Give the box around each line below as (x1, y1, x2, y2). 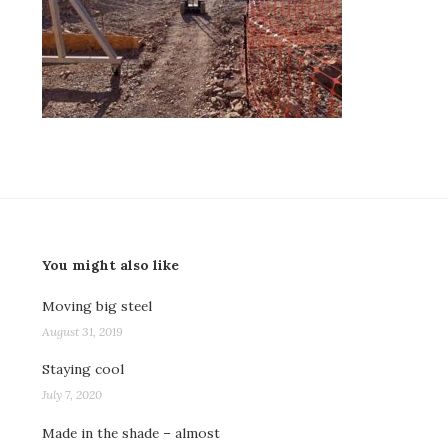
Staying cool (42, 360, 124, 379)
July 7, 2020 (42, 387, 102, 403)
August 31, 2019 (42, 323, 123, 339)
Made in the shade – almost (42, 423, 220, 442)
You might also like (42, 256, 179, 275)
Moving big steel (42, 296, 152, 315)
